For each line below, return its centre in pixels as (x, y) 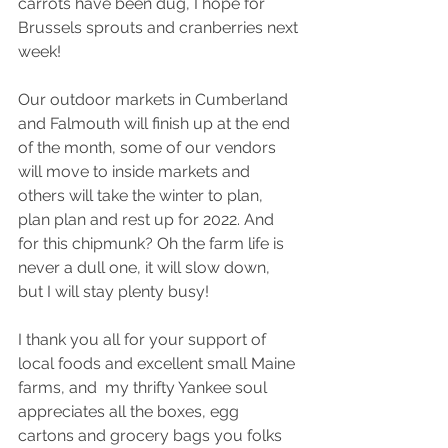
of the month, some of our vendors (149, 147)
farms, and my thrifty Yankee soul (144, 387)
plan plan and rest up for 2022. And (148, 219)
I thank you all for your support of (144, 339)
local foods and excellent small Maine (158, 363)
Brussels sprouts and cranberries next (160, 27)
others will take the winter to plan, (142, 195)
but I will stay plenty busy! (113, 291)
